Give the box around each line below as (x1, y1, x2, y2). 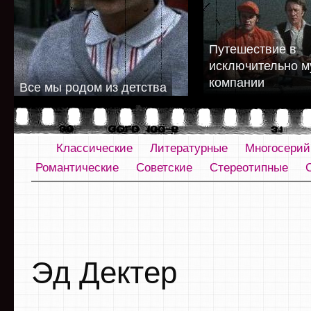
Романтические (35, 161, 119, 174)
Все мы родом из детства (19, 81, 167, 94)
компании (209, 76, 264, 90)
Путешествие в (209, 42, 296, 56)
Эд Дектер (31, 255, 177, 289)
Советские (136, 161, 193, 174)
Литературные (150, 142, 228, 155)
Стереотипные (210, 161, 289, 174)
